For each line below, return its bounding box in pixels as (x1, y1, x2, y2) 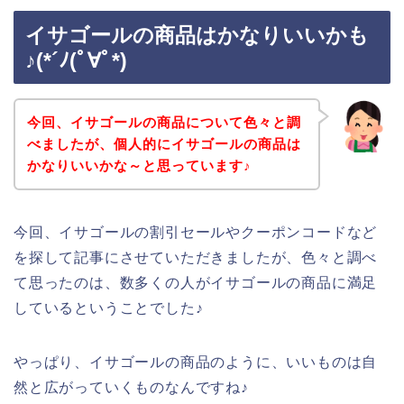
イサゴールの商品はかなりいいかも (25, 23, 369, 48)
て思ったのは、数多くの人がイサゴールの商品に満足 (14, 274, 378, 290)
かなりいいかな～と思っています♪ (26, 157, 252, 173)
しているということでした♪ (14, 299, 204, 316)
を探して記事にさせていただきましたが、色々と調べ (14, 249, 378, 265)
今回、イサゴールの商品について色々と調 (26, 114, 301, 130)
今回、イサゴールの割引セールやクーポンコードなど (14, 224, 378, 240)
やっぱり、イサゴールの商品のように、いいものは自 (14, 353, 378, 370)
